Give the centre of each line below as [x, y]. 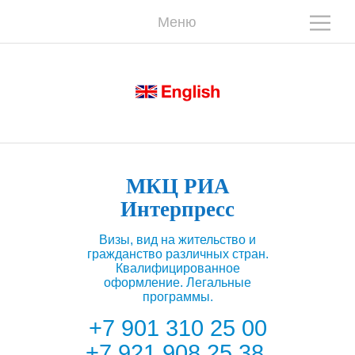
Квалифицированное [177, 268]
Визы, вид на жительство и [177, 240]
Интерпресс [177, 209]
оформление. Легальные [177, 282]
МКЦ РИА [177, 186]
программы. [177, 297]
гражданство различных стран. [177, 254]
